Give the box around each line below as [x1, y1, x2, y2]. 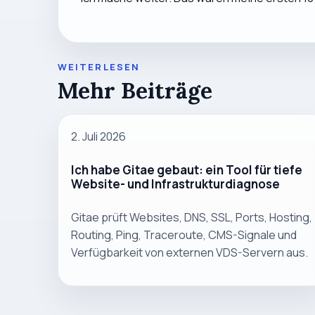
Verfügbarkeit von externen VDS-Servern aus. [71, 245, 309, 261]
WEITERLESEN [58, 60, 141, 73]
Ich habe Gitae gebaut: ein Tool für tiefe [71, 162, 303, 179]
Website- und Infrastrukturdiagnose [71, 176, 281, 193]
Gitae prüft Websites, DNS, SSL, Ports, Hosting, [71, 210, 313, 226]
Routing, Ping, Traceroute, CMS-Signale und [71, 227, 297, 243]
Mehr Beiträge [58, 76, 212, 105]
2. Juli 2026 [71, 128, 127, 144]
